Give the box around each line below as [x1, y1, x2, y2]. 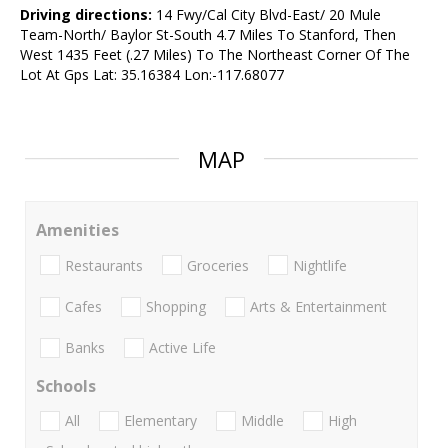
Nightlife [293, 255, 347, 275]
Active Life [149, 338, 216, 358]
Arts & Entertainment [250, 296, 387, 316]
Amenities [36, 219, 119, 242]
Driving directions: [20, 5, 152, 25]
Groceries [187, 255, 249, 275]
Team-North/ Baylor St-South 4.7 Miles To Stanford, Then [20, 25, 396, 45]
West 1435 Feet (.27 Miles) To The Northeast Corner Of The [20, 45, 410, 65]
